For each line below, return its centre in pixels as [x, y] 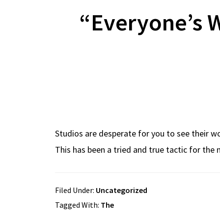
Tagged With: [78, 205]
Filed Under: [75, 190]
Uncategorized [122, 190]
